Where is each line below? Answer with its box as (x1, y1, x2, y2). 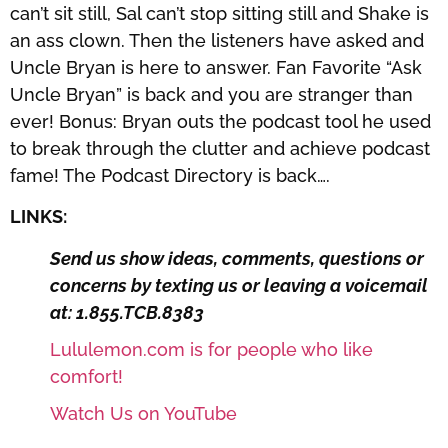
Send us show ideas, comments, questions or (50, 247, 424, 269)
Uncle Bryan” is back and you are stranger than (10, 84, 413, 105)
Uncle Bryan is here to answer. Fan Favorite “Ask (10, 57, 422, 78)
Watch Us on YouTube (50, 402, 237, 424)
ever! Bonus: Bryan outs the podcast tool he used (10, 111, 431, 132)
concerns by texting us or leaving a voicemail (50, 274, 428, 296)
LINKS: (10, 206, 67, 228)
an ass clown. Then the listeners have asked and (10, 30, 424, 51)
